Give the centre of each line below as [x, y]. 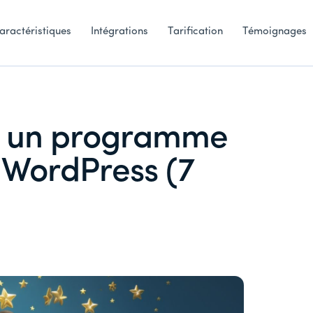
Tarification [195, 32]
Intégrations [119, 32]
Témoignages [275, 32]
